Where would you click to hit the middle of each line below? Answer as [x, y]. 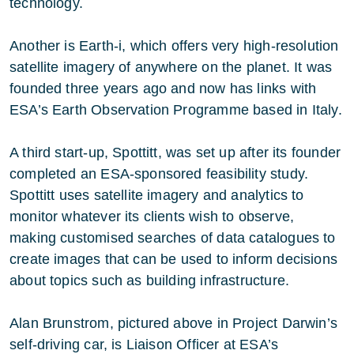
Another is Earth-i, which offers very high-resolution [174, 46]
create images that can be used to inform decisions [173, 260]
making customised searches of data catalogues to [173, 238]
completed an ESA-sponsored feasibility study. [159, 174]
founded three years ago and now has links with [163, 89]
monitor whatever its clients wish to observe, [152, 217]
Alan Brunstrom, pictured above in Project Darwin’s [173, 324]
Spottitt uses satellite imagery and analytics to [157, 196]
